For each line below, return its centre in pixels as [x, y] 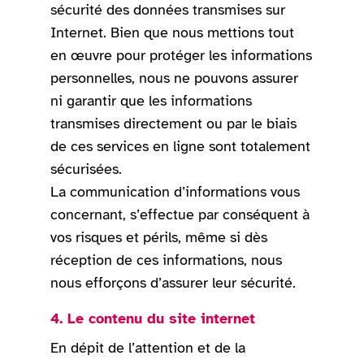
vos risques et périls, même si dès [159, 238]
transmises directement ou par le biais [174, 124]
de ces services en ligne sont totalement [181, 147]
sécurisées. [87, 169]
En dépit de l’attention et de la [148, 348]
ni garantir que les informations [152, 101]
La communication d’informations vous [175, 192]
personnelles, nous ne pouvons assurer [175, 78]
